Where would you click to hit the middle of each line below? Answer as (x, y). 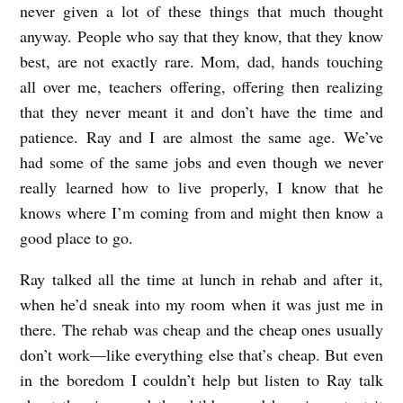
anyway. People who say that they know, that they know (201, 36)
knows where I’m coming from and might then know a (201, 213)
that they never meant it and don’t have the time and (201, 112)
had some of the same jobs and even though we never (201, 162)
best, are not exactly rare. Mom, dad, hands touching (201, 62)
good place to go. (80, 238)
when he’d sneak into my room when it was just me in (201, 304)
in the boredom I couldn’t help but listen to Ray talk (201, 380)
